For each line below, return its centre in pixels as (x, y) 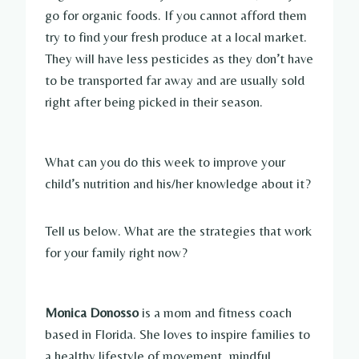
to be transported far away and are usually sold (175, 80)
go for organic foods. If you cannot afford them (176, 15)
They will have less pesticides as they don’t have (179, 58)
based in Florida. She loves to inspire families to (177, 334)
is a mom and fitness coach (215, 312)
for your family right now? (116, 252)
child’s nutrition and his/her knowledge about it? (178, 183)
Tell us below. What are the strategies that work (178, 230)
